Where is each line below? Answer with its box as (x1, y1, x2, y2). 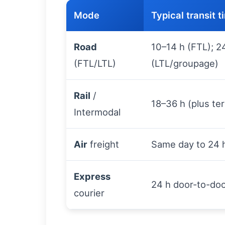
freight (87, 139, 119, 150)
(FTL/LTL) (74, 58, 116, 69)
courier (74, 187, 104, 198)
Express (74, 171, 110, 182)
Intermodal (74, 106, 121, 118)
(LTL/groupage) (151, 58, 218, 69)
